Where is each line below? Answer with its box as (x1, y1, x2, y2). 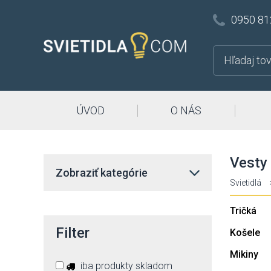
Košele (229, 227, 260, 238)
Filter (56, 224, 90, 241)
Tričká (229, 205, 256, 217)
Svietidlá (229, 178, 261, 188)
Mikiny (229, 249, 258, 260)
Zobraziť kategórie (56, 166, 148, 179)
